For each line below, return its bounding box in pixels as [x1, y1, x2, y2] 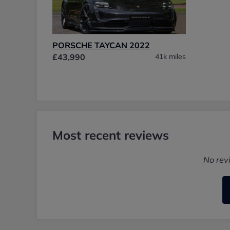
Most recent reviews [52, 127, 169, 143]
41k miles [155, 51, 186, 61]
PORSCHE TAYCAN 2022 [52, 40, 150, 50]
